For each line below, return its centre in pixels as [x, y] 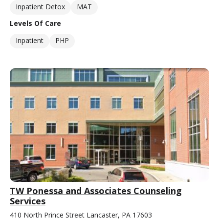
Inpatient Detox [40, 6]
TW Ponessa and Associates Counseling [96, 190]
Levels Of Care [35, 23]
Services [28, 201]
